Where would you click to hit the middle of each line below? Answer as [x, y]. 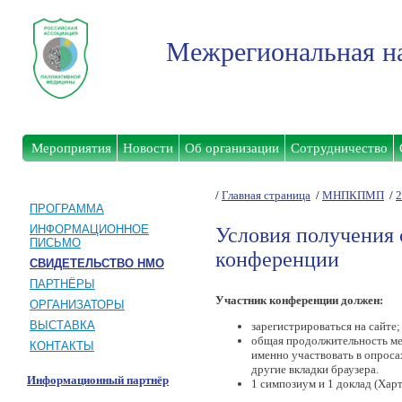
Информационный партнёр [98, 380]
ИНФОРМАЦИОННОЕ [89, 229]
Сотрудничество [339, 148]
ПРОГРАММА [67, 209]
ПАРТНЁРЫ [62, 284]
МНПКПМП [353, 195]
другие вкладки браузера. [315, 369]
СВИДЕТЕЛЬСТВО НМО [97, 263]
